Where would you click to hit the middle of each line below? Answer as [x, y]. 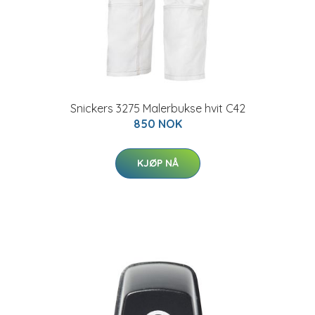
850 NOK [157, 124]
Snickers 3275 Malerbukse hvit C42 [157, 108]
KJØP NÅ [157, 163]
